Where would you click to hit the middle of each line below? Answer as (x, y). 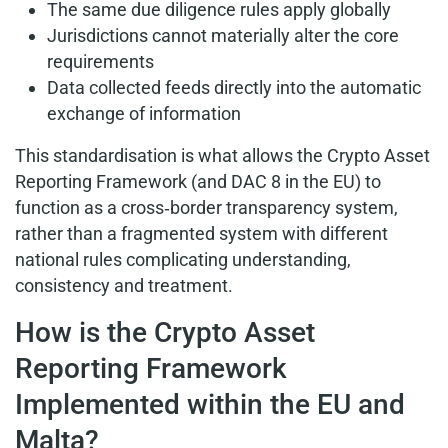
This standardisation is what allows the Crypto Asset (222, 155)
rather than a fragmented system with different (201, 233)
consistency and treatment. (124, 285)
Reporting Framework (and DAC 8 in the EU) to (198, 181)
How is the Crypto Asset (165, 332)
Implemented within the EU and (210, 404)
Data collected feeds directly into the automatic (234, 87)
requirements (100, 61)
